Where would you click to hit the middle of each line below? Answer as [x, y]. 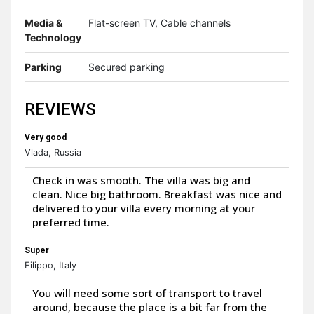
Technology [53, 38]
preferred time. [71, 223]
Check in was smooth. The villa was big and [141, 180]
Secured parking [127, 67]
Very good [46, 138]
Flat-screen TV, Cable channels [159, 23]
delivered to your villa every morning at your [144, 209]
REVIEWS [60, 110]
